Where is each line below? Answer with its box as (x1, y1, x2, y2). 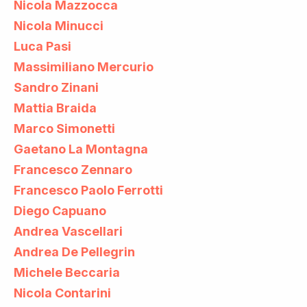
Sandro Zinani (14, 79, 99, 95)
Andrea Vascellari (14, 223, 123, 238)
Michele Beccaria (14, 265, 120, 280)
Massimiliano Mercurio (14, 59, 153, 74)
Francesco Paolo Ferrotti (14, 182, 163, 197)
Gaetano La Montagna (14, 141, 148, 156)
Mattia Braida (14, 100, 97, 115)
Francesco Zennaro (14, 162, 132, 177)
